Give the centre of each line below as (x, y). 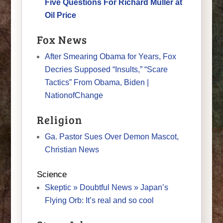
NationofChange (74, 95)
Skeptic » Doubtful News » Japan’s (106, 187)
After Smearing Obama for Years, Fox (110, 56)
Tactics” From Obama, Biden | (97, 82)
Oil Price (60, 15)
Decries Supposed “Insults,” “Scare (106, 69)
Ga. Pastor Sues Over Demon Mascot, (111, 136)
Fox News (62, 39)
